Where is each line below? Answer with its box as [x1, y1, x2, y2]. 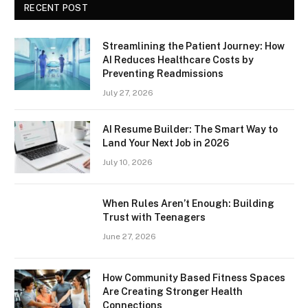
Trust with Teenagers [102, 212, 206, 223]
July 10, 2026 [102, 157, 153, 168]
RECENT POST [24, 3, 88, 14]
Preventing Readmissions [102, 68, 223, 80]
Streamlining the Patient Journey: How [102, 41, 285, 52]
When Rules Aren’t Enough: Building [102, 198, 274, 210]
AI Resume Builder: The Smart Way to [102, 124, 278, 135]
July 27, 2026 [102, 88, 153, 98]
